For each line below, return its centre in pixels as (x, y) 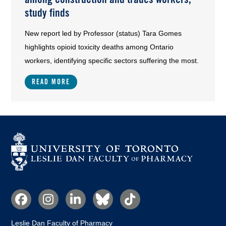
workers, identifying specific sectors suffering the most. (112, 61)
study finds (47, 13)
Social (23, 195)
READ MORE (51, 82)
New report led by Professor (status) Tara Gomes (103, 34)
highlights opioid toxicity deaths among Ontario (99, 47)
